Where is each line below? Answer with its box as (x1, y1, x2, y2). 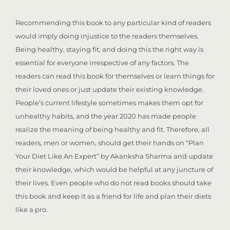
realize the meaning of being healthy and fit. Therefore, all (15, 125, 209, 133)
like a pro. (15, 205, 48, 214)
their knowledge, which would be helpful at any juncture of (15, 165, 213, 174)
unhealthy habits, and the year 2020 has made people (15, 112, 196, 120)
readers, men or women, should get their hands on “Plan (15, 139, 204, 147)
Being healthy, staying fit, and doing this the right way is (15, 45, 203, 53)
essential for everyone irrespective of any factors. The (15, 59, 189, 67)
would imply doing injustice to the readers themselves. (15, 32, 199, 40)
